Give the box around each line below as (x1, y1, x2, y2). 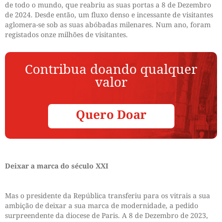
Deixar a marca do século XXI (5, 161, 109, 171)
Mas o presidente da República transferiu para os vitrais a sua (5, 191, 210, 201)
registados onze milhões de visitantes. (5, 30, 128, 40)
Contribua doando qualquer (25, 60, 197, 78)
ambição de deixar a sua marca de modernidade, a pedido (5, 201, 198, 211)
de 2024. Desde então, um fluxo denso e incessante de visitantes (5, 10, 213, 20)
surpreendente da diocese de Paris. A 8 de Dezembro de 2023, (5, 211, 208, 221)
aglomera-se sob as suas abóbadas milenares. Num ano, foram (5, 20, 211, 30)
